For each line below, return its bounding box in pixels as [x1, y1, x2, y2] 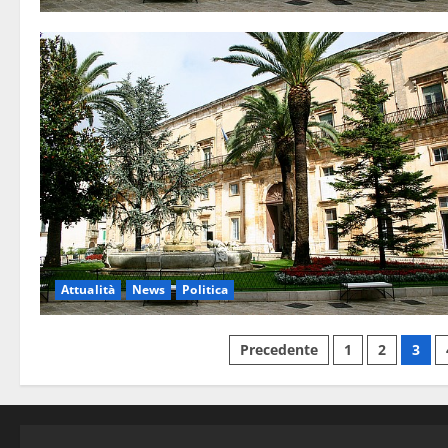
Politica [182, 280, 229, 298]
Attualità [61, 280, 115, 298]
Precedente [240, 339, 319, 359]
